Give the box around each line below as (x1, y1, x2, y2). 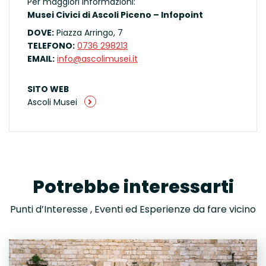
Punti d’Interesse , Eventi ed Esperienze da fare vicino (10, 202, 256, 217)
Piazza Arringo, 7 (54, 26, 123, 39)
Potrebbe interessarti (32, 174, 234, 199)
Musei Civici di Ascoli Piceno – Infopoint (27, 9, 203, 21)
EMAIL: (27, 52, 55, 65)
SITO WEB (27, 83, 69, 96)
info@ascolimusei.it (57, 52, 138, 65)
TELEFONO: (27, 39, 75, 52)
